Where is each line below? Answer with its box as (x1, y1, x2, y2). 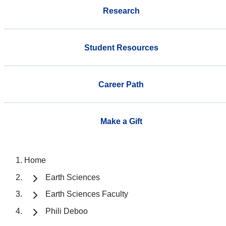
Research (102, 6, 140, 15)
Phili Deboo (45, 207, 88, 216)
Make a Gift (100, 117, 142, 126)
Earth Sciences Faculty (45, 190, 128, 199)
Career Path (98, 80, 144, 89)
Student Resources (84, 43, 158, 52)
